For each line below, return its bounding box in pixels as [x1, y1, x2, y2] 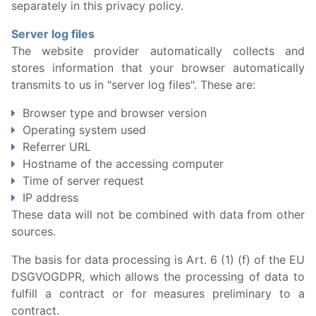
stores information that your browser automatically [11, 61, 305, 75]
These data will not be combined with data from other [11, 207, 305, 221]
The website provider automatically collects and [11, 44, 305, 58]
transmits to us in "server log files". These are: [11, 78, 255, 92]
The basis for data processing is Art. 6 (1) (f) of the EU [11, 253, 305, 267]
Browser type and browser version [23, 106, 207, 120]
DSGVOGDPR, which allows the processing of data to [11, 269, 305, 284]
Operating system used [23, 123, 146, 137]
